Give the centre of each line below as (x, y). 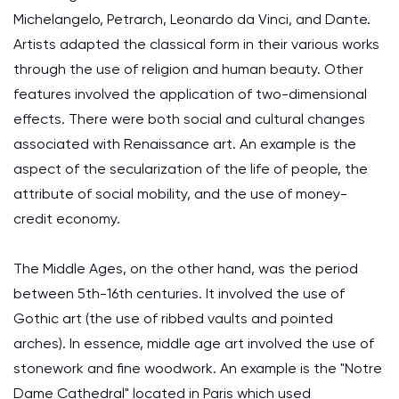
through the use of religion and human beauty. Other (188, 69)
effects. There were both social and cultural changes (189, 119)
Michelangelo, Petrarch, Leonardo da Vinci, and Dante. (192, 19)
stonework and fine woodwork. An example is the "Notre (198, 368)
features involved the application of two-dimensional (190, 94)
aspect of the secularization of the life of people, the (191, 169)
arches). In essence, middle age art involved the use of (194, 343)
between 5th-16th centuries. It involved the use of (179, 293)
